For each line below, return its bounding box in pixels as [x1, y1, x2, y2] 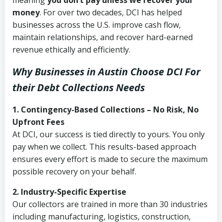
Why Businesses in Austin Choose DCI [12, 65, 182, 78]
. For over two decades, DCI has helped [40, 7, 182, 18]
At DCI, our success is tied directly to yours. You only [12, 129, 205, 140]
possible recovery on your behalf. [12, 166, 136, 177]
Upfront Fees [12, 116, 64, 127]
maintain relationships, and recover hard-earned [12, 32, 193, 43]
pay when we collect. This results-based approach [12, 141, 196, 152]
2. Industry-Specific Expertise [12, 186, 126, 197]
